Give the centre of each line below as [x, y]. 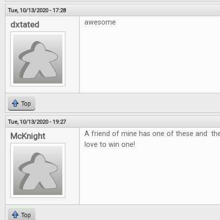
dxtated [25, 25]
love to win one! [110, 145]
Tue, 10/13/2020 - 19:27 [37, 122]
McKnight [28, 136]
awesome [100, 22]
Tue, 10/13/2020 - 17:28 [37, 10]
